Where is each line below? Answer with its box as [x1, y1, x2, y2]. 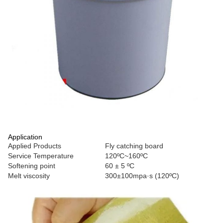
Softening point [8, 162, 55, 170]
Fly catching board [105, 142, 163, 150]
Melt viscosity [8, 172, 50, 180]
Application [8, 133, 42, 141]
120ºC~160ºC [105, 152, 148, 160]
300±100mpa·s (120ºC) [105, 172, 179, 180]
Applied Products [8, 142, 61, 150]
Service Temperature [8, 152, 74, 160]
